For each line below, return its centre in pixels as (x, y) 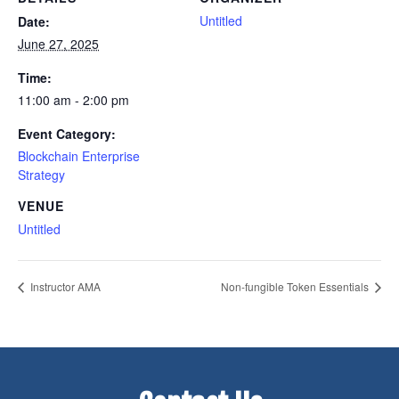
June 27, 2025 (58, 43)
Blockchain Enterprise (79, 155)
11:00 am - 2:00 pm (73, 99)
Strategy (41, 174)
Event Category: (67, 133)
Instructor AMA (64, 287)
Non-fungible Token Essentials (296, 287)
